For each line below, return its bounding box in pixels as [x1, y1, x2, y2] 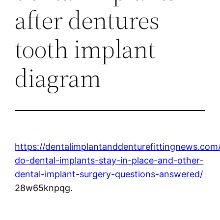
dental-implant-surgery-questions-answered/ [15, 168, 203, 179]
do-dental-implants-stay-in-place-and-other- [15, 155, 204, 165]
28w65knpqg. [15, 182, 73, 193]
